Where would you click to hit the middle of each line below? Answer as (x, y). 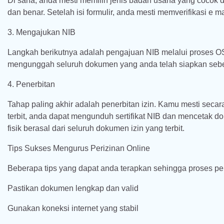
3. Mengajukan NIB (41, 32)
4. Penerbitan (31, 84)
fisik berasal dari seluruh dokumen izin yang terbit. (96, 128)
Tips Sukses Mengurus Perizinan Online (79, 148)
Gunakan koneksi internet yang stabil (73, 208)
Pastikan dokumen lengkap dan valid (73, 188)
